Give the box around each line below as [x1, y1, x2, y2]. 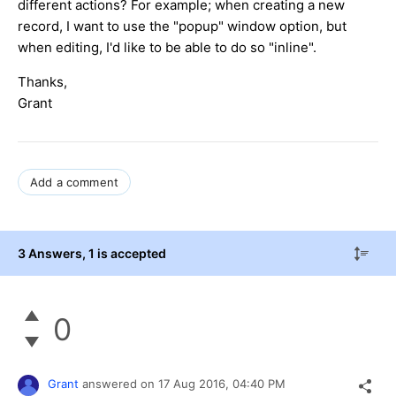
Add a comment [30, 174, 119, 189]
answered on [82, 377, 158, 392]
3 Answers [18, 245, 82, 261]
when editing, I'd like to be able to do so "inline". [18, 38, 316, 56]
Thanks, [18, 72, 71, 90]
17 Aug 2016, [158, 377, 232, 392]
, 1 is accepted [82, 245, 166, 261]
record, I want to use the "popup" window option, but [18, 17, 346, 34]
